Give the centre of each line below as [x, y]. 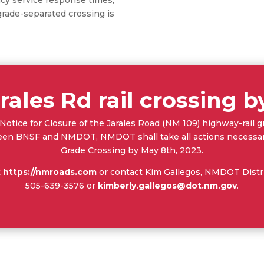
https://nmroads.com [49, 172]
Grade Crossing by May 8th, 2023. [132, 151]
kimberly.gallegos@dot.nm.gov [167, 186]
